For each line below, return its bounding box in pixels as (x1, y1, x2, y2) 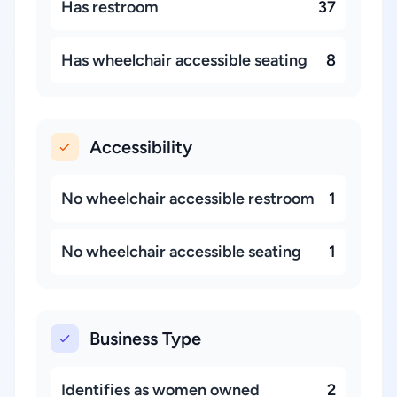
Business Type (90, 328, 201, 349)
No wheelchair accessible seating (61, 242, 301, 261)
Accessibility (90, 136, 192, 158)
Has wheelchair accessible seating (61, 51, 307, 70)
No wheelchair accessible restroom (61, 189, 315, 208)
